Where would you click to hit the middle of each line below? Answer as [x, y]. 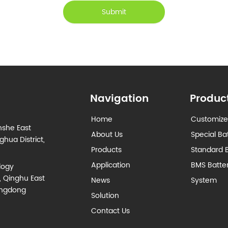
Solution [105, 196]
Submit [114, 12]
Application [111, 165]
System [204, 181]
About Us [107, 135]
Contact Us [111, 211]
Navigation [119, 99]
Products [107, 150]
